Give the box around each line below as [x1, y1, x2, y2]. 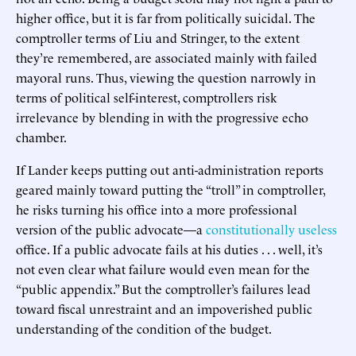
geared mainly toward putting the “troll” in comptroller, [16, 180, 325, 198]
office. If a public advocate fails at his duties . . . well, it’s [16, 239, 323, 257]
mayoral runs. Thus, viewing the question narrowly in [16, 68, 316, 86]
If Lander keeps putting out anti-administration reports [16, 160, 323, 178]
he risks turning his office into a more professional [16, 199, 297, 218]
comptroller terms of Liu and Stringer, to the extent [16, 28, 300, 46]
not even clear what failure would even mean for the [16, 259, 310, 277]
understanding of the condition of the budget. [16, 319, 272, 337]
